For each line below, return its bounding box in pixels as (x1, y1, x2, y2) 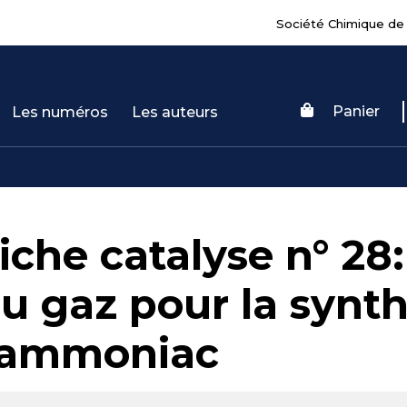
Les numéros (12, 103, 109, 121)
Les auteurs (132, 103, 219, 121)
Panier (332, 102, 380, 120)
